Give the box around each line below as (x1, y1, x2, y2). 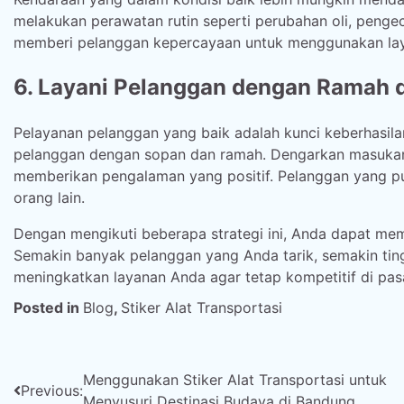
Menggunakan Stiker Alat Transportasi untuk (83, 370, 387, 389)
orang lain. (14, 188, 85, 207)
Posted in (14, 298, 83, 317)
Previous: (21, 381, 83, 399)
